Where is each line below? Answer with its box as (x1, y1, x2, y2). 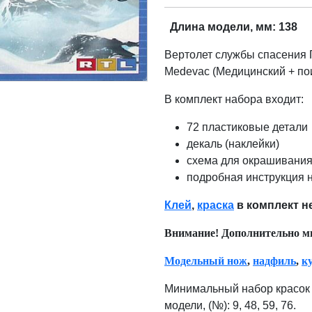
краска (197, 199, 234, 211)
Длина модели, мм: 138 (170, 21, 297, 33)
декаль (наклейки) (187, 138, 279, 150)
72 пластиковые (187, 121, 272, 133)
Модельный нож (164, 255, 247, 267)
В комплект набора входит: (164, 93, 304, 105)
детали (272, 121, 308, 133)
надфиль (253, 255, 296, 267)
